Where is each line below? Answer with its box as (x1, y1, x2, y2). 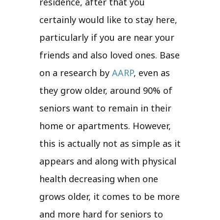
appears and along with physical (39, 155, 176, 167)
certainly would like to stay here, (39, 13, 177, 26)
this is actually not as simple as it (39, 137, 181, 149)
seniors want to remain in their (39, 102, 171, 114)
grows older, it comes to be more (39, 190, 180, 202)
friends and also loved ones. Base (39, 49, 180, 61)
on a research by (39, 66, 112, 79)
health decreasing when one (39, 172, 158, 185)
